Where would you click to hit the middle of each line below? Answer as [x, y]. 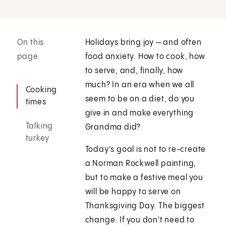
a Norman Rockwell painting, [141, 164]
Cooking [41, 90]
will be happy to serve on [133, 192]
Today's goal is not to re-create [146, 150]
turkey [37, 139]
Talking [39, 127]
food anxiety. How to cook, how [145, 57]
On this [31, 43]
